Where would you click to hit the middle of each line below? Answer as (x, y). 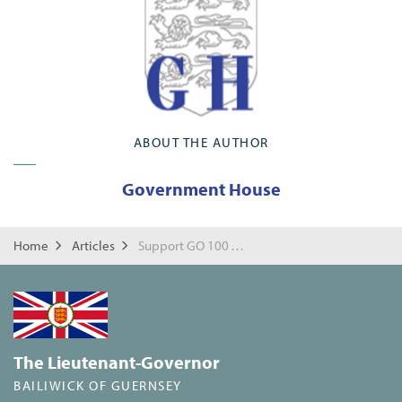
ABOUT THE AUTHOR (201, 142)
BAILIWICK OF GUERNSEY (98, 386)
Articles (93, 245)
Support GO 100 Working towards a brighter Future (237, 245)
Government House (201, 189)
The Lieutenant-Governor (117, 363)
